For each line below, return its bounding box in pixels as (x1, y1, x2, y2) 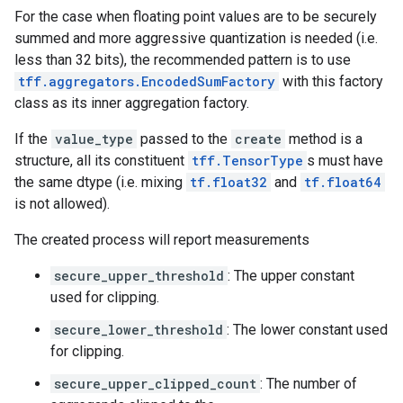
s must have (307, 152, 383, 169)
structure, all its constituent (14, 152, 188, 169)
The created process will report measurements (14, 231, 309, 248)
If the (14, 130, 51, 148)
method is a (285, 130, 363, 148)
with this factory (279, 73, 383, 90)
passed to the (137, 130, 231, 148)
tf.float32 (190, 174, 267, 191)
